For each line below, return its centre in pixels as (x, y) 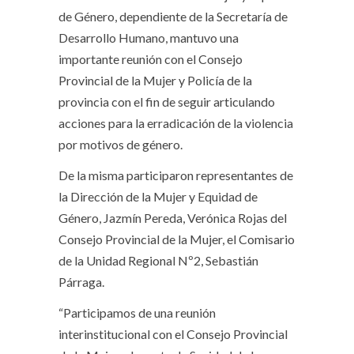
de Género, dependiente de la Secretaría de (173, 16)
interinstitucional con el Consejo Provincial (173, 334)
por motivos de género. (121, 144)
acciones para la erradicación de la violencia (176, 123)
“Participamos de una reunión (137, 313)
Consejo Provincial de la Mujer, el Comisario (177, 239)
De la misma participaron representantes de (176, 175)
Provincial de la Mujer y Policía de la (155, 80)
